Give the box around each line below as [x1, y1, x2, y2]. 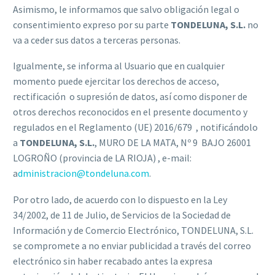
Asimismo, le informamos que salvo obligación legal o [13, 2, 239, 15]
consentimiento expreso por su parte [13, 18, 171, 31]
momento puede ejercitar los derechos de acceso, [13, 75, 219, 88]
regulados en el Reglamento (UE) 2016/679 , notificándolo [13, 121, 258, 134]
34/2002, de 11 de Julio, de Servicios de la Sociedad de [13, 209, 231, 221]
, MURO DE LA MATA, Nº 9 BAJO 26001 [95, 136, 251, 149]
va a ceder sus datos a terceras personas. [13, 33, 180, 46]
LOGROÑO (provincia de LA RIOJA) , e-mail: [13, 152, 192, 165]
